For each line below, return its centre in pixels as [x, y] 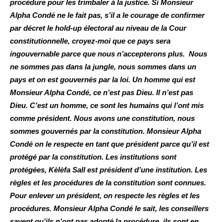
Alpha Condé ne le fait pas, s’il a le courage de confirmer [107, 15]
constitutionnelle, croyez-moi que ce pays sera [90, 41]
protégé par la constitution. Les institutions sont [93, 157]
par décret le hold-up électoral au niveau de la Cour [98, 28]
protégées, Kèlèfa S [44, 170]
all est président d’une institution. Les [142, 170]
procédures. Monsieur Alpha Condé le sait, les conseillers [109, 209]
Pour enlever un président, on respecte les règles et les [105, 196]
